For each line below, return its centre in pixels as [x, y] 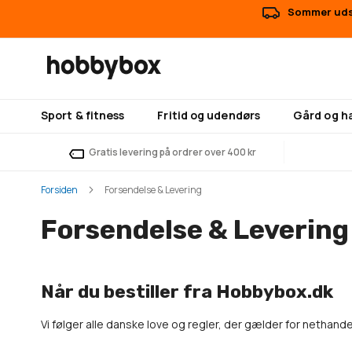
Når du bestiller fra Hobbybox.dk [187, 291]
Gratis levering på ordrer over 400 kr [172, 152]
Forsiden [59, 190]
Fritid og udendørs [209, 115]
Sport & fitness [83, 115]
